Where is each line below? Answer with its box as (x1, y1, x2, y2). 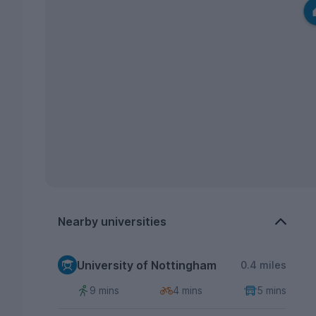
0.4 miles (240, 258, 286, 271)
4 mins (173, 284, 203, 296)
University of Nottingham (77, 257, 217, 272)
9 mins (90, 284, 119, 296)
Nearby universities (58, 214, 166, 229)
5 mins (256, 284, 286, 296)
